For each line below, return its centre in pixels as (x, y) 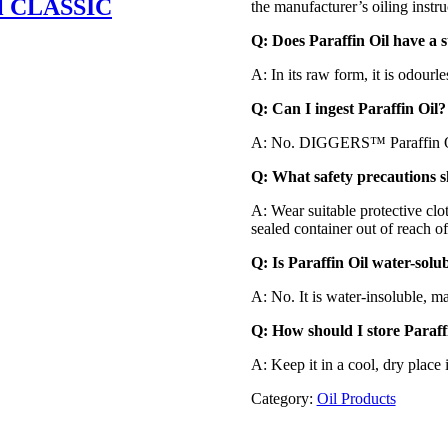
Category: (283, 398)
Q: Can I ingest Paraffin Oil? (348, 108)
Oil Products (356, 398)
